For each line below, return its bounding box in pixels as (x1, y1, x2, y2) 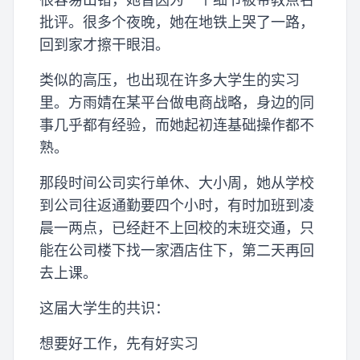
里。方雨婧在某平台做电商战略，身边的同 (39, 93, 314, 111)
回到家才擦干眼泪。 (39, 35, 170, 53)
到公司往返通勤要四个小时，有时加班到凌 (39, 196, 314, 214)
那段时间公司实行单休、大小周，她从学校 (39, 174, 314, 191)
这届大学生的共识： (39, 299, 170, 317)
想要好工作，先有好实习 (39, 334, 198, 352)
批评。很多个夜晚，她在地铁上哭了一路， (39, 13, 314, 31)
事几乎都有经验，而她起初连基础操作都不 (39, 116, 314, 133)
